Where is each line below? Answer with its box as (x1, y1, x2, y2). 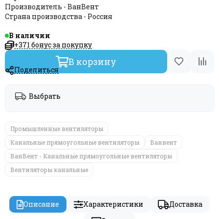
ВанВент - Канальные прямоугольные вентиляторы (10, 152, 172, 160)
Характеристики (83, 199, 143, 209)
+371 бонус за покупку (14, 40, 92, 49)
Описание (23, 199, 59, 209)
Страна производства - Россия (5, 12, 112, 21)
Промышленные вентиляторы (10, 125, 103, 133)
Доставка (169, 199, 202, 209)
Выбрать (29, 91, 61, 101)
